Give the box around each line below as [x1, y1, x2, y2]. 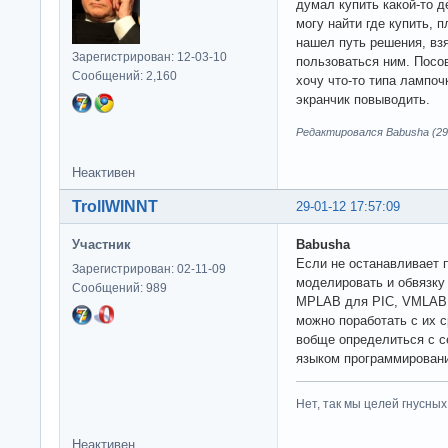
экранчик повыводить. [296, 91, 430, 107]
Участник [72, 236, 131, 252]
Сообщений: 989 [72, 280, 167, 295]
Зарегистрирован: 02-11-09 [72, 261, 226, 276]
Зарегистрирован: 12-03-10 [72, 49, 227, 64]
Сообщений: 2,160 [72, 68, 177, 83]
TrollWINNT [72, 197, 158, 215]
